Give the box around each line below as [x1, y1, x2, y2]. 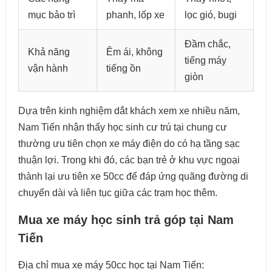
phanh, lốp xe [106, 10, 165, 21]
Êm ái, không [106, 47, 163, 58]
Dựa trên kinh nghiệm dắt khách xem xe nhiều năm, [18, 106, 240, 117]
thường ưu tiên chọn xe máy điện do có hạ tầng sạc [18, 138, 240, 149]
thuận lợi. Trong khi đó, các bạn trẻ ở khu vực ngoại [18, 155, 240, 166]
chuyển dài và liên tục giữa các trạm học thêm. [18, 188, 220, 199]
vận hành [27, 63, 68, 74]
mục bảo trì [27, 10, 75, 21]
